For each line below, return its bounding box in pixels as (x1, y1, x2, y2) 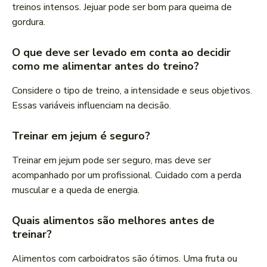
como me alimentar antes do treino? (12, 59, 199, 74)
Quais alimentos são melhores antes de (12, 213, 215, 228)
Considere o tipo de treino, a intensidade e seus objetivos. (12, 84, 252, 98)
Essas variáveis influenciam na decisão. (12, 99, 171, 113)
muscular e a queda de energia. (12, 184, 139, 197)
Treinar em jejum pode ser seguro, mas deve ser (12, 154, 211, 167)
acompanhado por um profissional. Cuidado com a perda (12, 169, 241, 182)
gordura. (12, 15, 45, 29)
